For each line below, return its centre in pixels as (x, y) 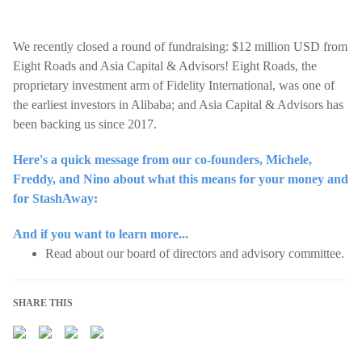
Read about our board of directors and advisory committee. (195, 253)
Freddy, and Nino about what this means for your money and (181, 179)
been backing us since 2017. (85, 124)
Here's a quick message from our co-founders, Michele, (162, 160)
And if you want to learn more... (101, 234)
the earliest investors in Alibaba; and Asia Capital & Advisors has (178, 105)
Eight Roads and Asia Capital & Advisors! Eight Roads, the (165, 66)
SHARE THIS (43, 303)
